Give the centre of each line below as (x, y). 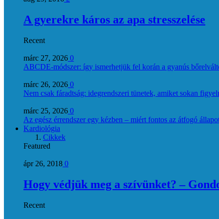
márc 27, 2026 (46, 58)
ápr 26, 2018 (43, 163)
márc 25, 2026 (46, 110)
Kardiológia (42, 128)
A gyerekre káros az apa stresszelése (114, 19)
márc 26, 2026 (46, 84)
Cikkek (54, 137)
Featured (37, 146)
